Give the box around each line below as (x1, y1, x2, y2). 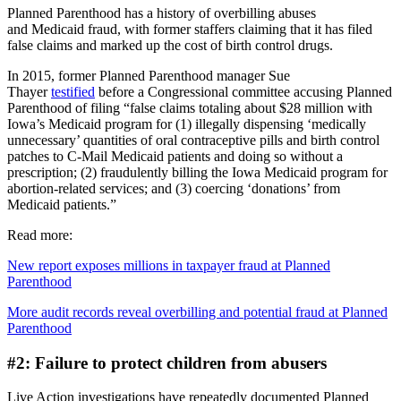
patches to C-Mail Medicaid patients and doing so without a (7, 148, 343, 164)
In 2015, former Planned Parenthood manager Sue (7, 67, 290, 83)
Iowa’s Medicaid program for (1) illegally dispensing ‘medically (7, 115, 366, 132)
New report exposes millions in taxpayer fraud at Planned (7, 257, 330, 273)
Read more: (7, 226, 73, 243)
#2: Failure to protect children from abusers (7, 353, 327, 372)
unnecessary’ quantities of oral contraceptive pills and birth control (7, 132, 380, 148)
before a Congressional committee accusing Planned (95, 83, 392, 99)
